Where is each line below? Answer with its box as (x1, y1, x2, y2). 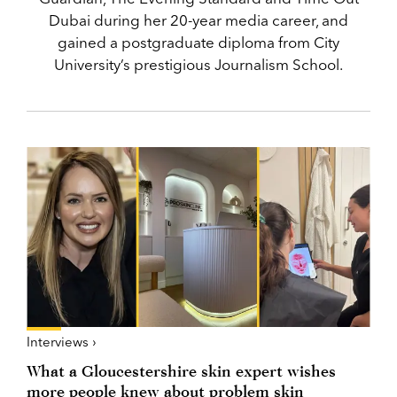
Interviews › (27, 332, 97, 350)
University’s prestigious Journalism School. (54, 55, 343, 74)
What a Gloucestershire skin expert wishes (27, 361, 336, 380)
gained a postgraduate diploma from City (58, 33, 339, 51)
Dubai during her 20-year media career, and (49, 11, 348, 29)
